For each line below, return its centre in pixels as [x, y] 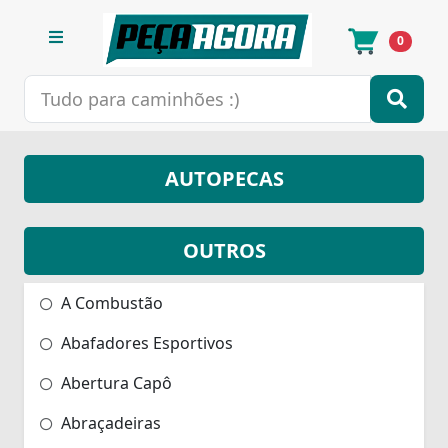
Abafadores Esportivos [145, 342]
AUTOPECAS [224, 178]
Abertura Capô [114, 382]
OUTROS [224, 250]
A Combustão [110, 302]
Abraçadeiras [109, 422]
